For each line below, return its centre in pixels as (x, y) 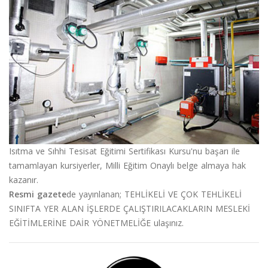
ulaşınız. (167, 223)
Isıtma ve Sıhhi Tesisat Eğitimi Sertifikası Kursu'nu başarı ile (124, 151)
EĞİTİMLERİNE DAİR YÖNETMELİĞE (80, 223)
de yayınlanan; (95, 194)
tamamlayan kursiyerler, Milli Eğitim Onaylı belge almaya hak (127, 165)
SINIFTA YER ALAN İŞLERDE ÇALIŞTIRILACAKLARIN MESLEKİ (130, 208)
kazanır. (24, 179)
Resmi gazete (38, 194)
